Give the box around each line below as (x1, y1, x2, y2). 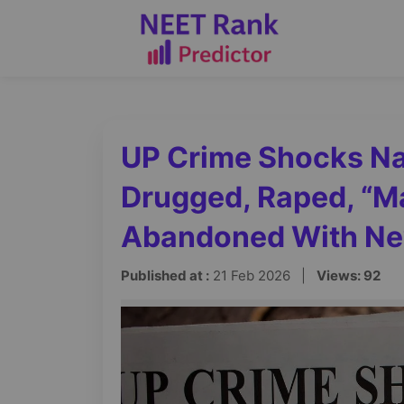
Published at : (121, 267, 209, 284)
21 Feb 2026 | (209, 267, 317, 284)
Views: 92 (317, 267, 381, 284)
